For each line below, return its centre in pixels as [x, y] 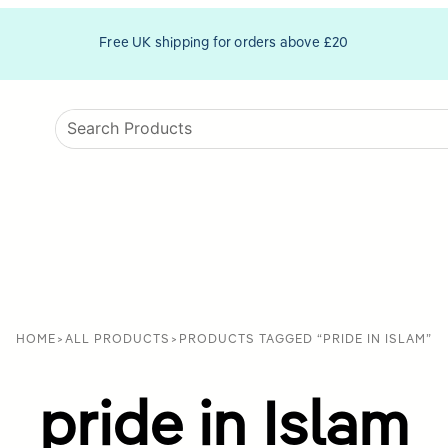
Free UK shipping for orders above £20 [224, 44]
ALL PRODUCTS [117, 339]
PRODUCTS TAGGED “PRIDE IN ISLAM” [305, 339]
